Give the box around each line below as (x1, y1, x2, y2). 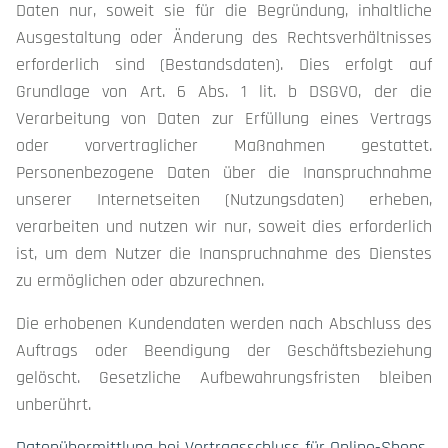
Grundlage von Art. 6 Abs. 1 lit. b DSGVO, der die (16, 80, 432, 103)
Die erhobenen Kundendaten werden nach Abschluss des (16, 312, 432, 335)
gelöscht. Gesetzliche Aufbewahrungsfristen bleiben (16, 366, 432, 389)
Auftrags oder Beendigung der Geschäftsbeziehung (16, 339, 432, 362)
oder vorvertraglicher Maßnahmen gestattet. (16, 134, 432, 157)
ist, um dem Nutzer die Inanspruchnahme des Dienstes (16, 242, 432, 265)
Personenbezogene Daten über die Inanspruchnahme (16, 161, 432, 184)
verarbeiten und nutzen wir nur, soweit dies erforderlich (16, 215, 432, 238)
